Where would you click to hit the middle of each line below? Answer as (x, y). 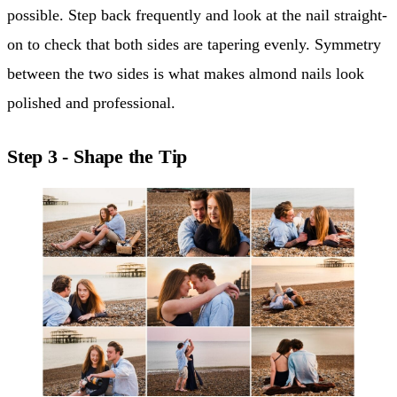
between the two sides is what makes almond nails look (186, 73)
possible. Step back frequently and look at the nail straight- (197, 15)
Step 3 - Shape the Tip (97, 156)
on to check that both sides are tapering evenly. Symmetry (194, 44)
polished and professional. (91, 102)
